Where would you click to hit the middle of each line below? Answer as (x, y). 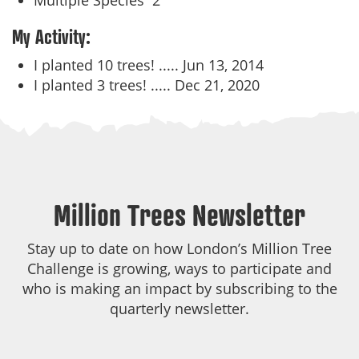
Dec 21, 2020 (217, 85)
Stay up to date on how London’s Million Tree (179, 248)
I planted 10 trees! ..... (108, 65)
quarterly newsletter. (179, 309)
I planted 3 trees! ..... (104, 85)
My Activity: (51, 37)
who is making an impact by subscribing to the (179, 288)
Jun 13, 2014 (223, 65)
